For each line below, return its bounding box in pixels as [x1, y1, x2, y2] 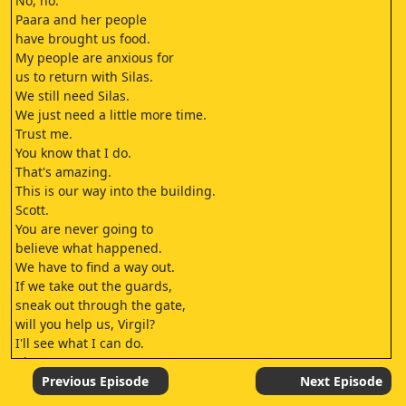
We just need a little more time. [15, 106, 207, 123]
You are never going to [15, 220, 153, 237]
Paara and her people [15, 11, 147, 28]
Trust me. [15, 125, 72, 142]
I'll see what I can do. [15, 334, 144, 352]
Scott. [15, 201, 49, 218]
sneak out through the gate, [15, 296, 186, 314]
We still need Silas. [15, 87, 130, 104]
